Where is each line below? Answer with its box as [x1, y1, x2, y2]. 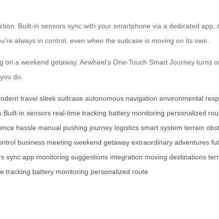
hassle [16, 123, 36, 131]
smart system [141, 123, 182, 131]
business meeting [18, 138, 72, 146]
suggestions [71, 153, 108, 161]
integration [110, 153, 143, 161]
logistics [114, 123, 139, 131]
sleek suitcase [40, 94, 83, 102]
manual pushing [38, 123, 88, 131]
